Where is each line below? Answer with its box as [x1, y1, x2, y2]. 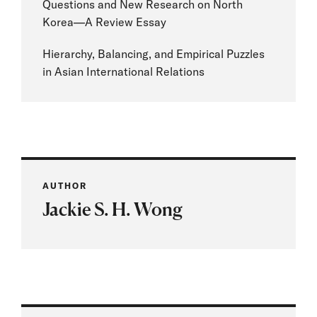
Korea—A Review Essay [42, 15, 166, 30]
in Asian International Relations [42, 64, 204, 79]
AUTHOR [42, 180, 87, 192]
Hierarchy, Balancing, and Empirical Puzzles [42, 47, 265, 62]
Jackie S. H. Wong [42, 198, 183, 221]
